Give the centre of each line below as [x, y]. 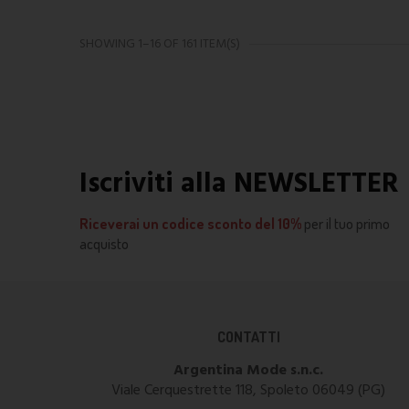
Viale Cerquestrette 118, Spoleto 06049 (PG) [248, 391]
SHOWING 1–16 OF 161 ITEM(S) [160, 45]
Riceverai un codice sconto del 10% [190, 224]
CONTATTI [248, 337]
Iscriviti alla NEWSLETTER [239, 185]
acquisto [104, 244]
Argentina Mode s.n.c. [248, 371]
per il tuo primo [346, 224]
